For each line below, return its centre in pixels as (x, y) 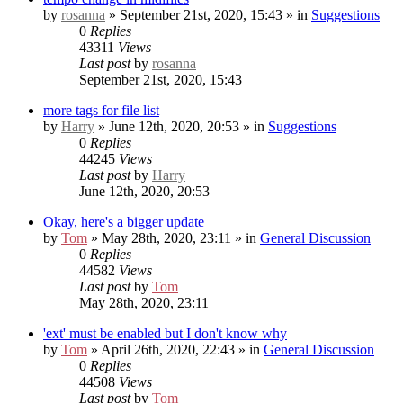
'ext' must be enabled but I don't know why (165, 333)
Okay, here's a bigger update (124, 221)
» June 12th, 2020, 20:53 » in (181, 126)
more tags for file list (101, 110)
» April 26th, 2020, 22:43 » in (175, 349)
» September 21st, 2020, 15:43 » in (208, 14)
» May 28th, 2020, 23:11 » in (174, 237)
